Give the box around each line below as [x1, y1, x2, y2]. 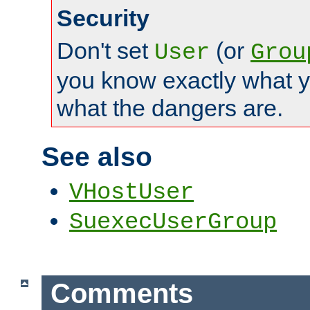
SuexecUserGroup [69, 209, 277, 236]
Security [57, 5, 149, 32]
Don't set [57, 37, 154, 64]
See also [42, 141, 152, 172]
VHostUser [69, 179, 194, 206]
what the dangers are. [57, 95, 283, 122]
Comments [50, 277, 193, 309]
